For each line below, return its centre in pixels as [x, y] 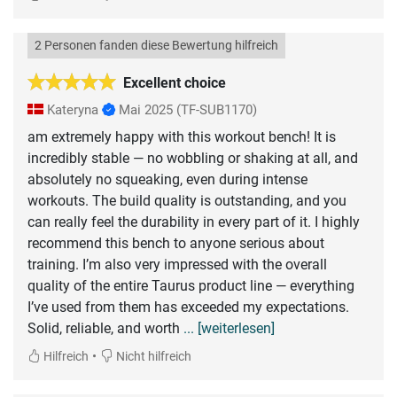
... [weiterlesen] [229, 329]
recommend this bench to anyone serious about [176, 244]
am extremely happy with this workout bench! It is [182, 137]
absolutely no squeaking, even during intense [167, 180]
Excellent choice [175, 83]
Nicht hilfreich [152, 357]
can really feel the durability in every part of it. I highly [194, 222]
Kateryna [73, 110]
